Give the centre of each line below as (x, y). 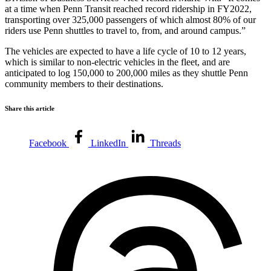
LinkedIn (108, 143)
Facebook (48, 143)
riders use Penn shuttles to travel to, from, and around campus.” (125, 31)
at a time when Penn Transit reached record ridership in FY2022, (128, 9)
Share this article (30, 109)
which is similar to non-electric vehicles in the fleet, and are (117, 62)
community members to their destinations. (84, 84)
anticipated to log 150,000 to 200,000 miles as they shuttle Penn (126, 73)
